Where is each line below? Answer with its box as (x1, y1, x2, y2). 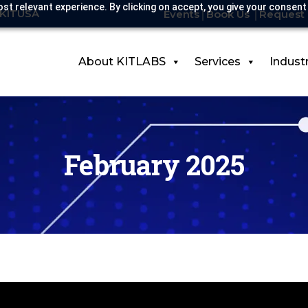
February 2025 (64, 146, 244, 183)
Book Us (206, 7, 252, 21)
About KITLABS (78, 55, 166, 68)
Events (164, 7, 199, 21)
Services (195, 55, 241, 68)
